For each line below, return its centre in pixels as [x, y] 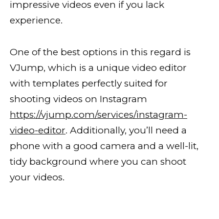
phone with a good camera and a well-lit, [104, 146]
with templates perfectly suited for [89, 83]
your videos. [37, 177]
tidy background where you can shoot [98, 161]
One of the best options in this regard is [100, 52]
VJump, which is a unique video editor [98, 67]
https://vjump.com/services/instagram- [99, 114]
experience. [36, 21]
